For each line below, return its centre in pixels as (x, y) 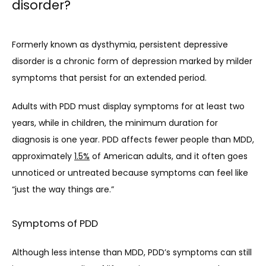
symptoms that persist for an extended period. (110, 77)
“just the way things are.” (63, 189)
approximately (43, 156)
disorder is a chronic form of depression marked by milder (132, 61)
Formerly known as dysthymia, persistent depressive (120, 44)
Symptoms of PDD (55, 223)
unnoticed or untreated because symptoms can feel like (130, 172)
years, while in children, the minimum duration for (115, 123)
